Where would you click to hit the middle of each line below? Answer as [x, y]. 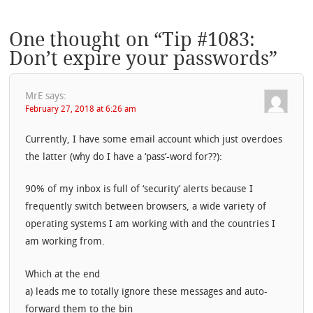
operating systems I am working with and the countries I [151, 225]
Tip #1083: [209, 40]
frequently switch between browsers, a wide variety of [146, 208]
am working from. [65, 242]
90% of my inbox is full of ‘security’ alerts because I [139, 190]
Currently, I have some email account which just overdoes [154, 140]
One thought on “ [86, 40]
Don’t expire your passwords [139, 59]
